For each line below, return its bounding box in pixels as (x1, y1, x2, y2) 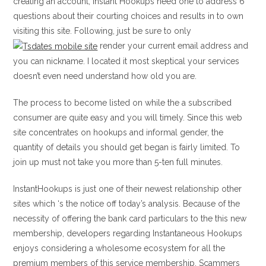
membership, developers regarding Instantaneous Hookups (13, 228, 243, 238)
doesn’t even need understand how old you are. (13, 71, 197, 81)
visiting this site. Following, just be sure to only (13, 26, 192, 36)
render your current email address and (97, 41, 249, 50)
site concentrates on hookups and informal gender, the (13, 127, 224, 137)
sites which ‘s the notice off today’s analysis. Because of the (13, 198, 240, 208)
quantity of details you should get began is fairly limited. (13, 142, 229, 152)
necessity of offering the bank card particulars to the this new (13, 213, 247, 223)
